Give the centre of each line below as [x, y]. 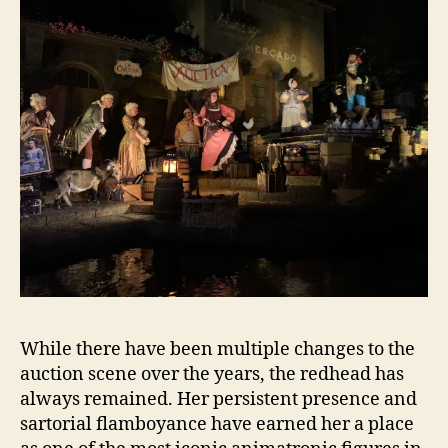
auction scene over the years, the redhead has [212, 374]
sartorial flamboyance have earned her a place [217, 424]
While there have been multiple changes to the [217, 349]
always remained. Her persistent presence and [218, 399]
